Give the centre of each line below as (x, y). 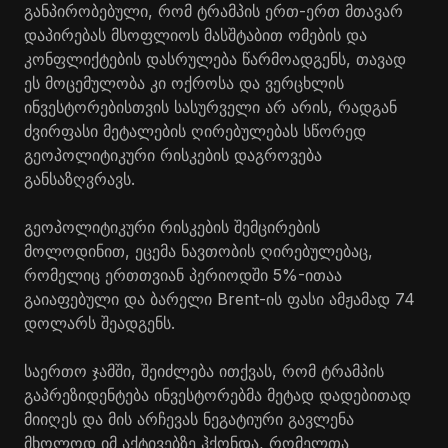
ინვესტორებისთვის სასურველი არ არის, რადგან (210, 107)
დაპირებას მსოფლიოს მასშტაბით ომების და (195, 35)
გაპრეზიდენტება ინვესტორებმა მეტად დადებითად (217, 395)
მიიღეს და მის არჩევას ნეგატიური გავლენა (189, 419)
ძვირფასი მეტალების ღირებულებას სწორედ (195, 131)
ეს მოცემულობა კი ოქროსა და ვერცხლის (184, 83)
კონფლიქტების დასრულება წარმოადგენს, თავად (215, 59)
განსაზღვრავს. (79, 179)
